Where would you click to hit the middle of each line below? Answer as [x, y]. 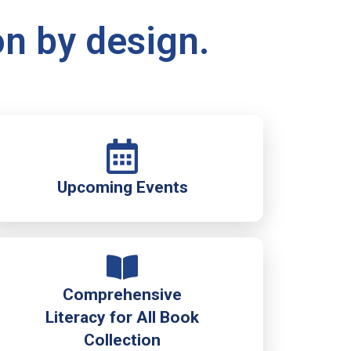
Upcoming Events [122, 187]
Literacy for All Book [122, 317]
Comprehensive [122, 294]
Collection [122, 339]
